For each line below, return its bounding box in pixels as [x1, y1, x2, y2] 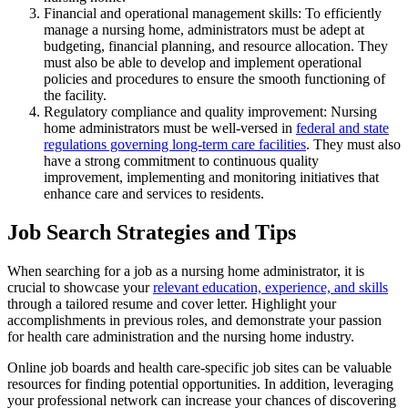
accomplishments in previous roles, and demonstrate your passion [7, 312, 382, 329]
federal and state [296, 120, 389, 137]
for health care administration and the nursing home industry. [7, 329, 354, 345]
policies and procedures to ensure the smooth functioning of [44, 71, 385, 87]
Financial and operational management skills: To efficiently [44, 5, 382, 22]
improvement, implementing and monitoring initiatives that [44, 169, 379, 186]
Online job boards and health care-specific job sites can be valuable [7, 360, 392, 376]
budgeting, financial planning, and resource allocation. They [44, 38, 388, 55]
